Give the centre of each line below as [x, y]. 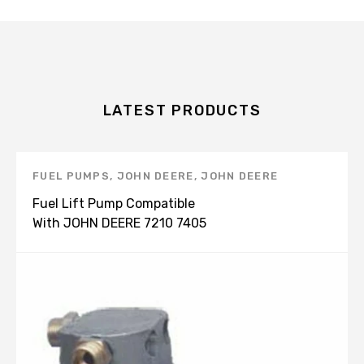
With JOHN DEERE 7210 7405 [119, 223]
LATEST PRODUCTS [182, 110]
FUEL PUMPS [71, 176]
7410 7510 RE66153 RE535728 [122, 243]
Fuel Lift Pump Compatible [114, 204]
